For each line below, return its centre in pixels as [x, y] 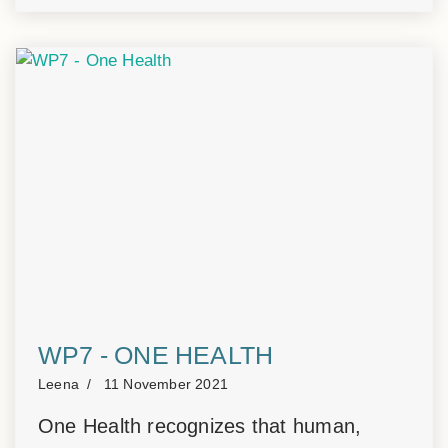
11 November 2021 [166, 384]
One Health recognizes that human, [200, 426]
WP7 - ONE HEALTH [156, 355]
